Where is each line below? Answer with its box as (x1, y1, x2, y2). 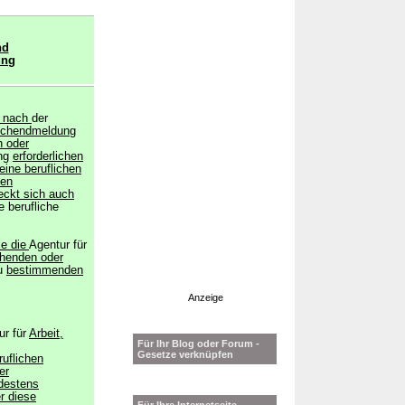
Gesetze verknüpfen (137, 349, 233, 360)
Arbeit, (29, 327, 63, 340)
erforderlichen (13, 150, 83, 163)
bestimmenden (6, 264, 83, 277)
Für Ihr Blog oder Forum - (137, 338, 259, 349)
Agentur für (29, 239, 87, 251)
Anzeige (187, 292, 223, 303)
